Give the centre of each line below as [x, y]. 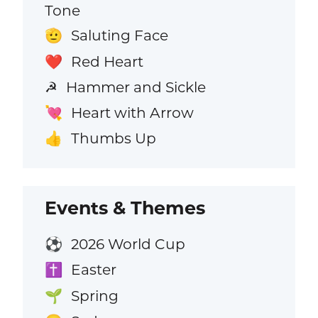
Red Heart [107, 61]
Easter [93, 270]
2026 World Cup [128, 244]
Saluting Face [119, 35]
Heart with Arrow [132, 112]
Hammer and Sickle [136, 87]
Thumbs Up [113, 138]
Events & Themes [125, 208]
